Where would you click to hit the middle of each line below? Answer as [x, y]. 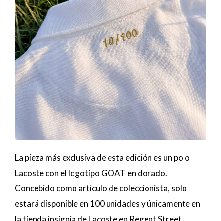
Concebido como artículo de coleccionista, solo [101, 188]
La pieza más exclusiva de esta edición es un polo [102, 158]
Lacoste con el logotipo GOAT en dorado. [91, 173]
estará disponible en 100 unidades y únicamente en [108, 204]
